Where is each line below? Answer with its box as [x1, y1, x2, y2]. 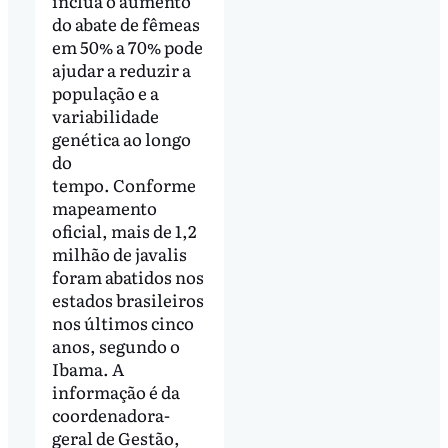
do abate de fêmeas [51, 10, 200, 36]
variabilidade [51, 102, 159, 128]
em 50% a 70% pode [51, 33, 203, 59]
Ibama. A [51, 355, 124, 381]
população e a [51, 79, 159, 105]
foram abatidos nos [51, 263, 204, 289]
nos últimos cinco [51, 309, 194, 335]
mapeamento [51, 194, 157, 220]
